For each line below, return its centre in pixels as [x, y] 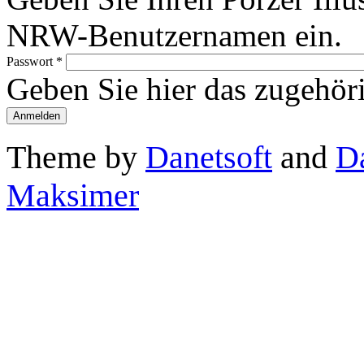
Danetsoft [209, 158]
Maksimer [73, 196]
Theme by [76, 158]
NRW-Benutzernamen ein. [174, 35]
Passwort [31, 61]
